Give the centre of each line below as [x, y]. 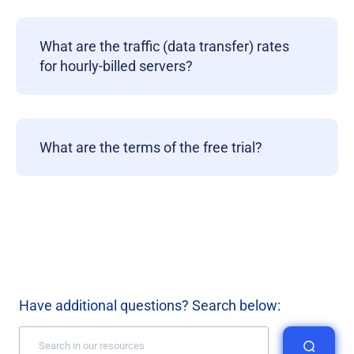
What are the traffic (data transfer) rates [164, 46]
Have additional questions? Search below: [150, 305]
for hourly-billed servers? [116, 66]
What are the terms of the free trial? [151, 147]
